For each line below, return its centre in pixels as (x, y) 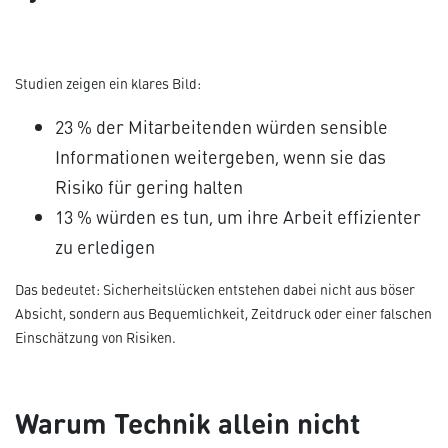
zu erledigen (105, 246)
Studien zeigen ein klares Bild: (108, 83)
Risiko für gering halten (149, 186)
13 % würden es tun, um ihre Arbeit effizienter (238, 216)
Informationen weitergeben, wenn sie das (220, 156)
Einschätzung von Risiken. (95, 337)
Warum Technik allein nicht (187, 421)
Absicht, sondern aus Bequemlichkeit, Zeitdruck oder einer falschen (223, 313)
